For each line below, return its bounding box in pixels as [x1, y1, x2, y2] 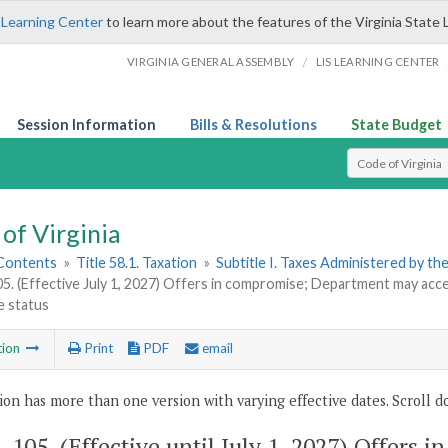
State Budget [351, 116, 442, 133]
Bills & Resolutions [190, 116, 317, 133]
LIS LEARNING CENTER [315, 55, 440, 68]
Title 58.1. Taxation [76, 254, 198, 272]
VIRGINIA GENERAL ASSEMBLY [127, 55, 295, 68]
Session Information [17, 116, 156, 133]
